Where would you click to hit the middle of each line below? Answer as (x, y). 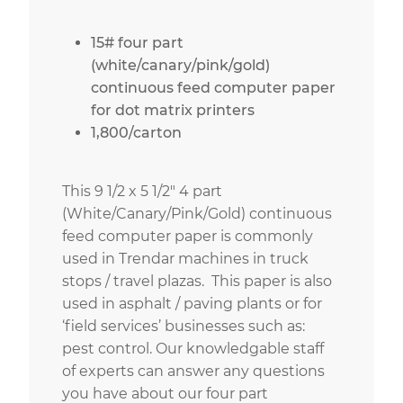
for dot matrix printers (173, 111)
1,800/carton (137, 133)
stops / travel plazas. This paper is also (197, 282)
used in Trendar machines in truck (186, 259)
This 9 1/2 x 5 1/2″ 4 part (143, 192)
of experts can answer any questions (194, 372)
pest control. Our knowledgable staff (193, 349)
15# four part (138, 43)
